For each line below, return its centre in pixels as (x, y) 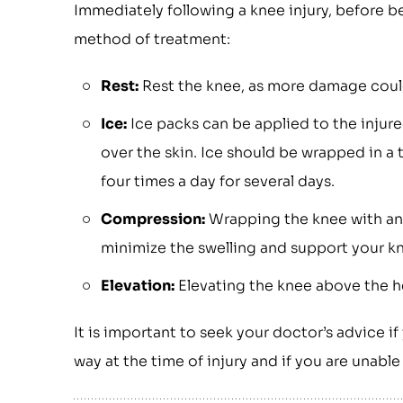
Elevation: (138, 286)
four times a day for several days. (218, 181)
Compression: (153, 219)
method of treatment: (152, 39)
